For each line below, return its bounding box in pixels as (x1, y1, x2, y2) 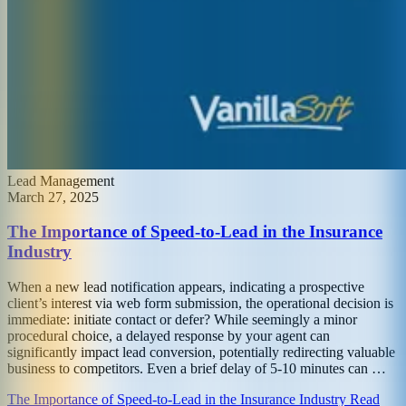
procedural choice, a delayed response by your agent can (7, 328, 330, 344)
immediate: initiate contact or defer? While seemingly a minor (7, 312, 357, 328)
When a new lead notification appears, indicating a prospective (7, 279, 364, 295)
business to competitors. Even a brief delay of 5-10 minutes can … (7, 361, 386, 377)
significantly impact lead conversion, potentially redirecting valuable (7, 344, 395, 361)
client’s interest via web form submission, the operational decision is (7, 295, 393, 312)
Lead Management (7, 172, 114, 188)
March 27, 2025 (7, 188, 99, 205)
